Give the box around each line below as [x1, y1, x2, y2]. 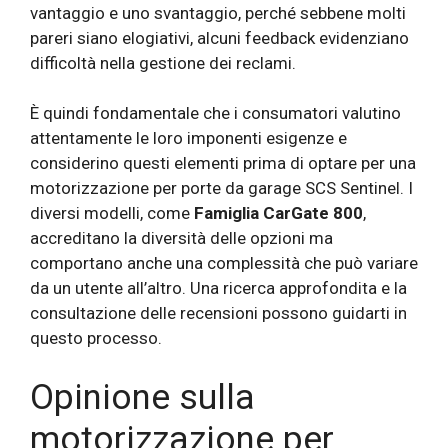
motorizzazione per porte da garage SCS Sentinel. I [30, 178, 413, 199]
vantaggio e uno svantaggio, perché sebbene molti [30, 2, 406, 23]
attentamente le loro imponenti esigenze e [30, 128, 347, 149]
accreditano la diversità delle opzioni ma [30, 228, 333, 249]
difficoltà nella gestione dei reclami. [30, 52, 296, 73]
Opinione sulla [30, 376, 255, 418]
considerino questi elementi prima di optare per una [30, 153, 416, 174]
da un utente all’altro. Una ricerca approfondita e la [30, 278, 407, 299]
